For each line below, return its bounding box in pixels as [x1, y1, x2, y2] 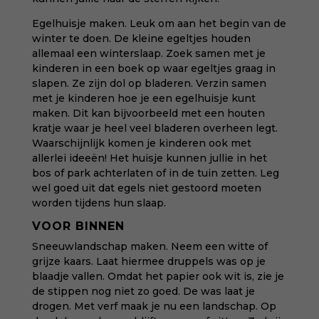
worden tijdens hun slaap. [31, 197, 166, 209]
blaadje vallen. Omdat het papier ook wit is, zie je [31, 270, 284, 283]
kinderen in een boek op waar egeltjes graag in [31, 62, 276, 75]
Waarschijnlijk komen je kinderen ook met [31, 137, 251, 150]
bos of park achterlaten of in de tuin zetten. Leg [31, 167, 279, 179]
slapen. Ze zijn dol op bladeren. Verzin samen [31, 77, 266, 90]
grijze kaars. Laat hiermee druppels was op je [31, 255, 266, 268]
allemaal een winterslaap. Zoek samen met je [31, 47, 266, 60]
